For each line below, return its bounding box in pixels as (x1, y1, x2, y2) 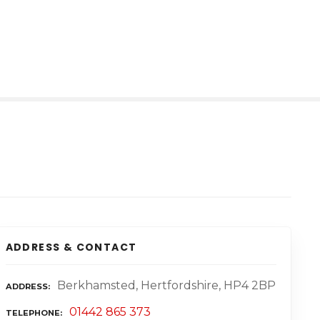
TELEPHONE (5, 307, 60, 318)
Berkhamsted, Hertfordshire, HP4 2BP (56, 279, 276, 292)
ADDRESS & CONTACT (5, 240, 137, 254)
